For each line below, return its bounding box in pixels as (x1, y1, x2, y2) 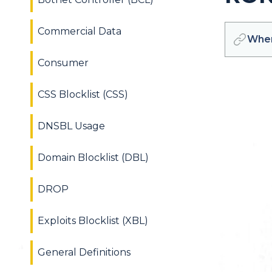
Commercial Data (38, 25, 121, 37)
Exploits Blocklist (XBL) (38, 215, 148, 226)
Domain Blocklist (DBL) (38, 152, 149, 163)
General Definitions (38, 246, 131, 258)
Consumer (38, 57, 89, 69)
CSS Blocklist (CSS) (38, 89, 128, 100)
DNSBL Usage (38, 120, 105, 132)
